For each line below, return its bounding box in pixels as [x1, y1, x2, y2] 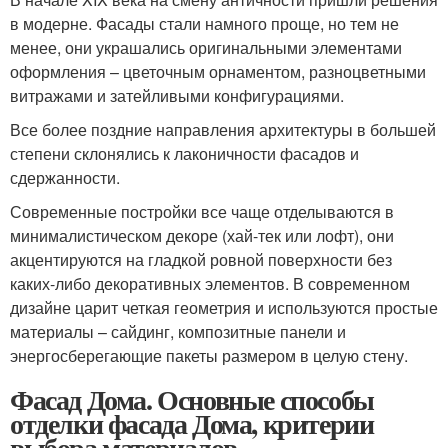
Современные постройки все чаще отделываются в [10, 199, 394, 223]
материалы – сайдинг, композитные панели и [10, 319, 346, 343]
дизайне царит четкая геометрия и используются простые [10, 295, 438, 319]
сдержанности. [10, 165, 120, 189]
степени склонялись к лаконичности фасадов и [10, 141, 359, 165]
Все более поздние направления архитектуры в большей [10, 117, 436, 141]
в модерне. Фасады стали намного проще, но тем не [10, 11, 399, 35]
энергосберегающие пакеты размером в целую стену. [10, 343, 408, 367]
